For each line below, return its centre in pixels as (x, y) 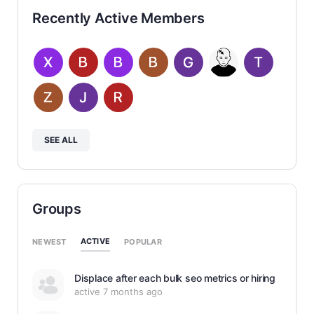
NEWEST (49, 241)
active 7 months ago (118, 292)
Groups (57, 209)
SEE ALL (61, 140)
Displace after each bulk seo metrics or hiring (175, 278)
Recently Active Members (118, 18)
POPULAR (143, 241)
